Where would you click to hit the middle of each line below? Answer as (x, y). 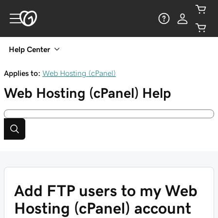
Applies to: (22, 73)
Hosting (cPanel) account (103, 208)
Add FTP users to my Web (106, 191)
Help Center (29, 49)
